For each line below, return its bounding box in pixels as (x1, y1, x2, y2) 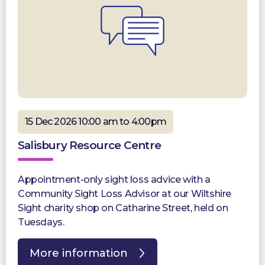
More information (30, 247, 128, 260)
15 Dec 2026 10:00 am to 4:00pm (25, 116, 166, 128)
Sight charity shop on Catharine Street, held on (18, 202, 228, 214)
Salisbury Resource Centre (18, 138, 161, 153)
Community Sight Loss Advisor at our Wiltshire (18, 188, 232, 200)
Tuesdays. (18, 216, 64, 228)
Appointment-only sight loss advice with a (18, 174, 211, 186)
